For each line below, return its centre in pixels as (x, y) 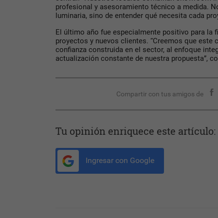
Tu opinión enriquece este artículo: (136, 131)
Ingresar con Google (119, 161)
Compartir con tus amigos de (160, 94)
